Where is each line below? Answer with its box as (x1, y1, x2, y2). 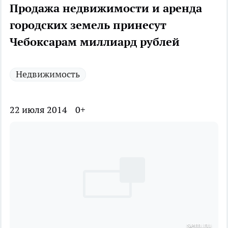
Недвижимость (16, 68, 80, 80)
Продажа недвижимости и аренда (10, 1, 202, 16)
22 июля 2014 (10, 104, 67, 116)
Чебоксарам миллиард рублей (10, 35, 180, 49)
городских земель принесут (10, 18, 166, 33)
